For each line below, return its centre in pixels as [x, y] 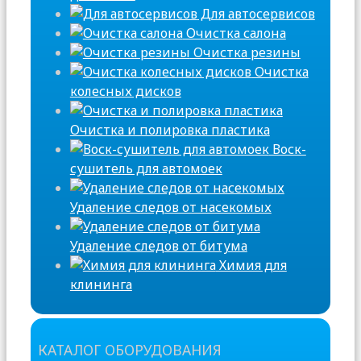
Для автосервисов [256, 14]
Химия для [251, 266]
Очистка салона [234, 33]
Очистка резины [245, 53]
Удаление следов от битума [158, 246]
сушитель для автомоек [146, 169]
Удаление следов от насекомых [170, 207]
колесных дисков [125, 91]
